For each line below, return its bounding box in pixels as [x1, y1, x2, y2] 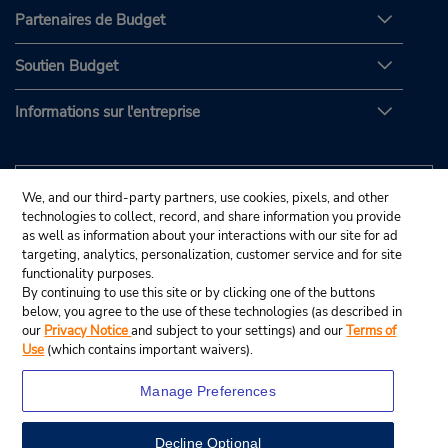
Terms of [346, 322, 397, 340]
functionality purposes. [22, 265, 155, 283]
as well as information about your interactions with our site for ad [22, 227, 399, 245]
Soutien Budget [15, 55, 118, 76]
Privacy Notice [44, 322, 132, 340]
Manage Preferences [140, 383, 276, 399]
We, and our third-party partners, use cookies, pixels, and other [22, 189, 390, 207]
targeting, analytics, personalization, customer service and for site [22, 246, 403, 264]
